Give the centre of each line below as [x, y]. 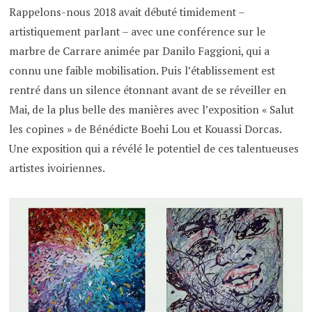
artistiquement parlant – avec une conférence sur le [138, 31]
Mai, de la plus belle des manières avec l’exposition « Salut [152, 109]
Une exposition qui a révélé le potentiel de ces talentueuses [154, 148]
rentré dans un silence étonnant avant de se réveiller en [148, 90]
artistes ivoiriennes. [57, 168]
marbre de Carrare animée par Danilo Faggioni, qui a [140, 51]
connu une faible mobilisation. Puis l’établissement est [142, 70]
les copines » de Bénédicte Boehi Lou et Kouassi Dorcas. [146, 129]
